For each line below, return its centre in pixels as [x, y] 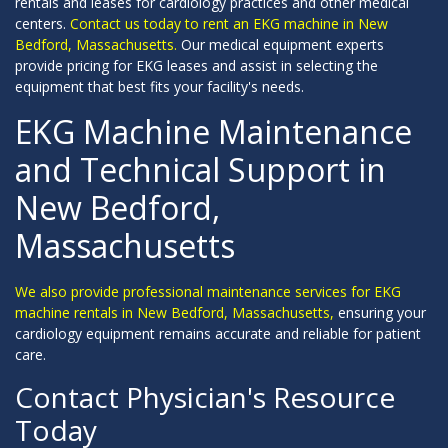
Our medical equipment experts [282, 44]
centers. [42, 23]
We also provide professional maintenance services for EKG [208, 291]
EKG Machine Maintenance [213, 131]
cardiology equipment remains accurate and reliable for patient [218, 333]
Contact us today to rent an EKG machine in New [229, 23]
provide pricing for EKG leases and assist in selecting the [196, 65]
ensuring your [380, 312]
